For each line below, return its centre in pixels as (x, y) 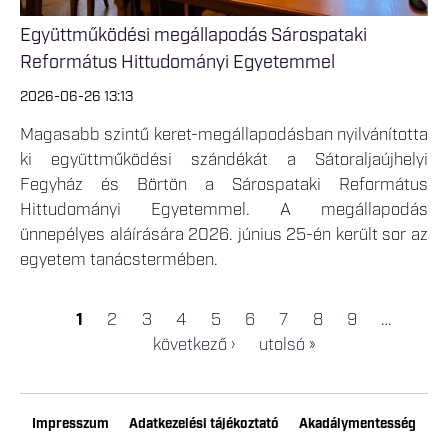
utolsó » (287, 345)
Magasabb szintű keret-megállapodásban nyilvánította (224, 135)
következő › (194, 345)
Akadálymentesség (357, 423)
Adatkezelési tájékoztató (204, 423)
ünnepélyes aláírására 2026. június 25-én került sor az (224, 235)
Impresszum (70, 423)
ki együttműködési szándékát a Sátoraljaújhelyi (224, 160)
